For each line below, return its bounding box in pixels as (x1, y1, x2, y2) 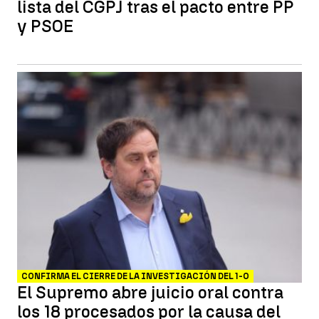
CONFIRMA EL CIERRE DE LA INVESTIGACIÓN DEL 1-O (21, 271, 249, 281)
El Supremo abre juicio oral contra (17, 282, 283, 303)
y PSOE (17, 16, 73, 36)
